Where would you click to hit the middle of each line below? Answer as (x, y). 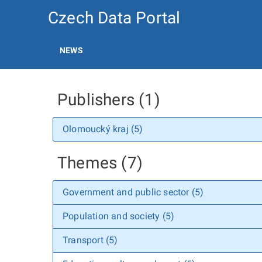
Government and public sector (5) (133, 192)
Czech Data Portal (114, 18)
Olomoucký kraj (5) (103, 129)
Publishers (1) (109, 100)
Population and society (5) (119, 216)
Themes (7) (100, 163)
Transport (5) (90, 240)
